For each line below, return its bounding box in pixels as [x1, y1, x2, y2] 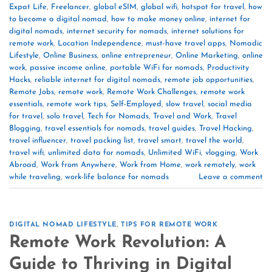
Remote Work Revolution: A [9, 234, 226, 252]
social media [208, 100, 252, 108]
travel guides [149, 124, 195, 132]
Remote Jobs [9, 87, 54, 96]
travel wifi [9, 148, 44, 157]
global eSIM [93, 2, 137, 11]
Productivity [207, 63, 249, 72]
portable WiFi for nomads [110, 63, 203, 72]
